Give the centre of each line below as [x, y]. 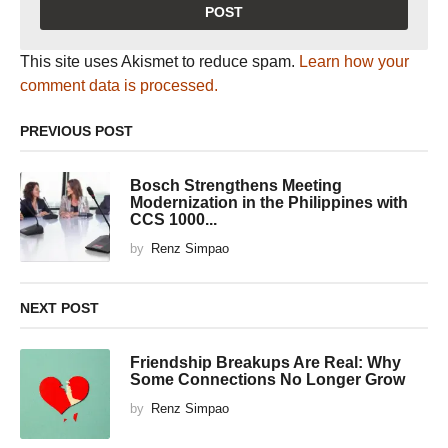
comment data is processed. [119, 85]
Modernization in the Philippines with [269, 202]
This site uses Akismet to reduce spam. [159, 61]
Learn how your [354, 61]
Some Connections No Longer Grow [267, 379]
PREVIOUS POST [76, 131]
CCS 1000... [173, 219]
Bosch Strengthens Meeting [236, 185]
